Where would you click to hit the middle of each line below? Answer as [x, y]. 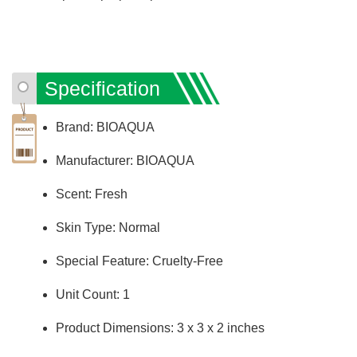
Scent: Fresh [92, 194]
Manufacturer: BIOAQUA [125, 160]
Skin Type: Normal [108, 227]
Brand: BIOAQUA [105, 127]
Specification [102, 88]
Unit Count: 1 [93, 294]
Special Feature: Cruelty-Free [139, 261]
